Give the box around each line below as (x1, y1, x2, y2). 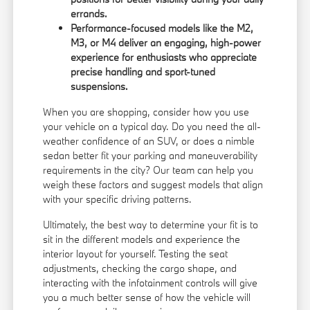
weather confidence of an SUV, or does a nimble (43, 134, 255, 148)
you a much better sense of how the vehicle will (43, 291, 251, 304)
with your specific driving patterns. (43, 192, 192, 206)
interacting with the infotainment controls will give (43, 276, 258, 290)
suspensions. (71, 80, 129, 93)
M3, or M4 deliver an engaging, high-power (71, 36, 262, 50)
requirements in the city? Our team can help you (43, 163, 254, 177)
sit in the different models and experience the (43, 232, 241, 246)
